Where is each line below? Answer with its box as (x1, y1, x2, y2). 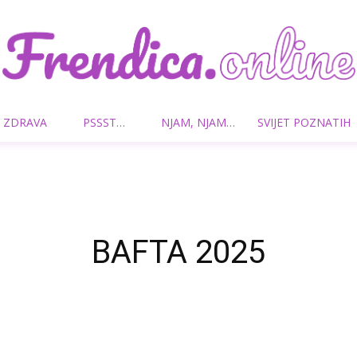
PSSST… (83, 115, 125, 130)
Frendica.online (178, 124, 257, 139)
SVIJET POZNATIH (257, 115, 351, 130)
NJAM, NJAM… (161, 115, 235, 130)
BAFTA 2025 (92, 233, 265, 271)
